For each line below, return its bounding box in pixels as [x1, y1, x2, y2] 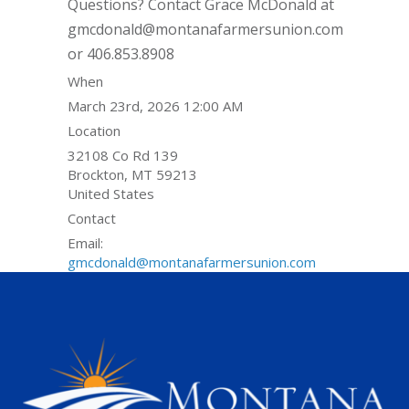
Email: [68, 233, 103, 252]
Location [68, 121, 121, 140]
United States [68, 184, 154, 203]
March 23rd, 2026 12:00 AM [68, 96, 243, 115]
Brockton [68, 164, 124, 184]
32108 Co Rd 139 [68, 145, 178, 164]
